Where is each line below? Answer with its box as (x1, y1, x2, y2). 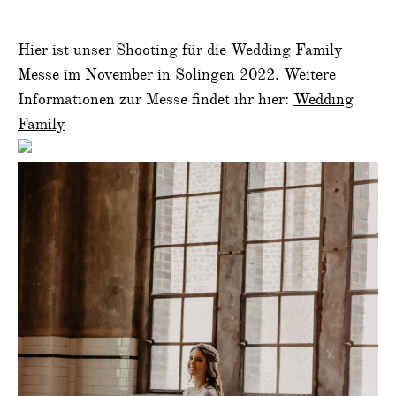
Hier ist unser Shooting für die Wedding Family (18, 42, 343, 58)
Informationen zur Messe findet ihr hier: (18, 91, 293, 108)
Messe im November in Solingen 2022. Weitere (18, 66, 336, 83)
